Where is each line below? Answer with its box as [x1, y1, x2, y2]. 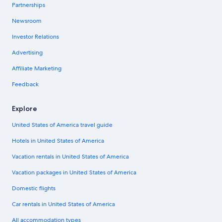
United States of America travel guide [12, 120, 112, 129]
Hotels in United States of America [12, 136, 104, 145]
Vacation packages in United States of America [12, 168, 136, 176]
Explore [12, 104, 37, 113]
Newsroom [12, 16, 42, 25]
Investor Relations [12, 32, 59, 41]
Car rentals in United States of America [12, 200, 115, 208]
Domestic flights [12, 184, 55, 192]
